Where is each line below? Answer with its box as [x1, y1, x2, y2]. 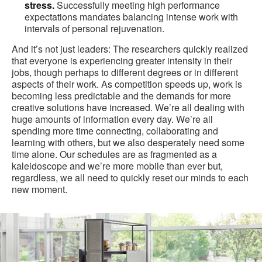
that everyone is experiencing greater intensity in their [12, 54, 232, 68]
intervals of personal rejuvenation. [25, 22, 164, 36]
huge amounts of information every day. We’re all [12, 112, 213, 126]
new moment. [12, 182, 67, 196]
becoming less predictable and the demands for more [12, 89, 231, 103]
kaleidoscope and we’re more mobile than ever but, [12, 159, 223, 173]
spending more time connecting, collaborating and [12, 124, 218, 138]
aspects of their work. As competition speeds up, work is [12, 77, 242, 91]
